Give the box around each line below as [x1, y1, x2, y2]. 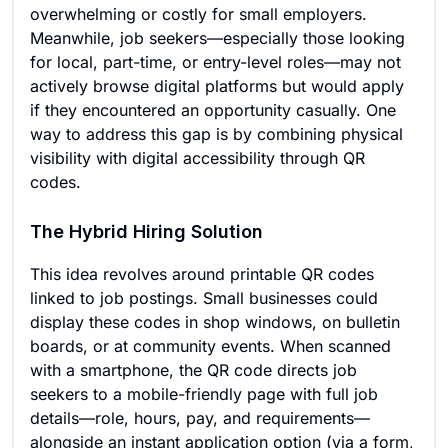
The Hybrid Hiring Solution [30, 221, 263, 242]
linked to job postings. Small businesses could [30, 288, 378, 308]
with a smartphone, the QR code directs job [30, 360, 357, 380]
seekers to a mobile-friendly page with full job [30, 384, 378, 404]
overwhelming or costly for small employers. [30, 4, 367, 24]
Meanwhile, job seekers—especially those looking [30, 28, 405, 48]
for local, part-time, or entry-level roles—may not [30, 52, 401, 72]
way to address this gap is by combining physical [30, 124, 403, 144]
